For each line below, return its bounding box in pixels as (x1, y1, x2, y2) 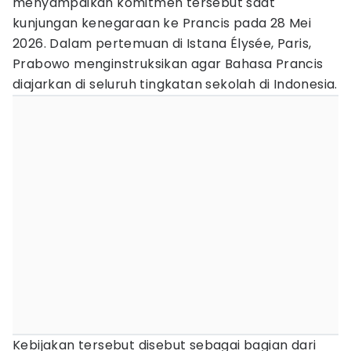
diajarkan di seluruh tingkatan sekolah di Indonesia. (13, 75, 338, 93)
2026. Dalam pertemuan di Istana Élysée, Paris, (13, 34, 312, 52)
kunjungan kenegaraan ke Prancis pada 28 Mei (13, 14, 312, 32)
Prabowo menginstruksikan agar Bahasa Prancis (13, 55, 324, 73)
